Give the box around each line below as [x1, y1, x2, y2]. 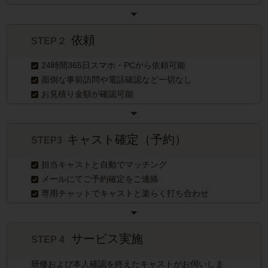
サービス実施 [71, 232, 144, 246]
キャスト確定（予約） [67, 133, 187, 147]
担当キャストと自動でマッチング [41, 160, 167, 170]
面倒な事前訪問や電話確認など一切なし [41, 75, 192, 85]
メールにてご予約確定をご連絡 [41, 174, 159, 184]
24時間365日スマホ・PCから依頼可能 [41, 60, 185, 71]
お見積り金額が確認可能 [41, 89, 133, 99]
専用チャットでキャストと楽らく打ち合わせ [41, 188, 209, 199]
